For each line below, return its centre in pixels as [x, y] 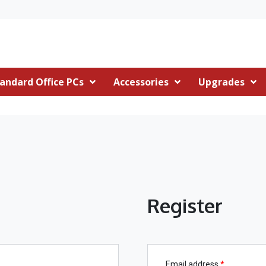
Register [185, 205]
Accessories [141, 82]
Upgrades [221, 82]
